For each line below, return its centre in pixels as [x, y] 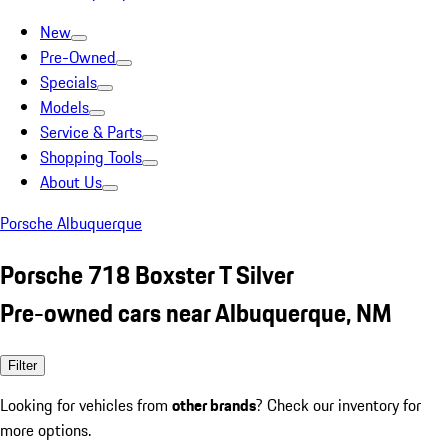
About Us [71, 182]
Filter [22, 365]
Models [64, 107]
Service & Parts [91, 132]
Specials [68, 82]
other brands [214, 404]
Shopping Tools [91, 157]
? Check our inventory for [338, 404]
